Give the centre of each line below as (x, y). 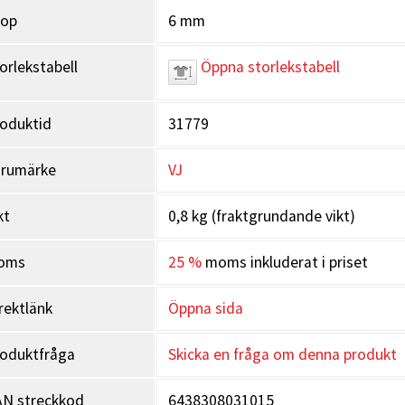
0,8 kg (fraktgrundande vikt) (261, 216)
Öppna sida (205, 308)
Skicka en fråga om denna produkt (282, 354)
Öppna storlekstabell (268, 67)
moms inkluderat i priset (284, 262)
